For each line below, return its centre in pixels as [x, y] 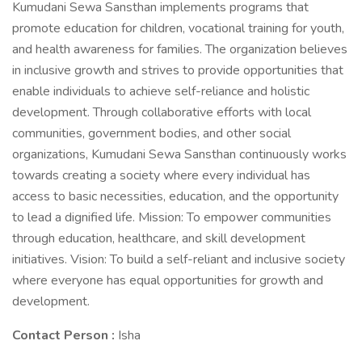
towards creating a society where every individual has [161, 175]
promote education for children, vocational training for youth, [178, 28]
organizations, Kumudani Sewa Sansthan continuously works [179, 154]
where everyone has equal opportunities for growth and [168, 280]
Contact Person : [65, 335]
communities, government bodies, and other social [152, 133]
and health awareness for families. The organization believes [180, 49]
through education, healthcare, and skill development [159, 238]
